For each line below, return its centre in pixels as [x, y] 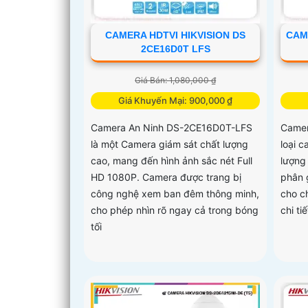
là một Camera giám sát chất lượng [169, 144]
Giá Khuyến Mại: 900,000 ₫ [176, 101]
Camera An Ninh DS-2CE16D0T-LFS [172, 128]
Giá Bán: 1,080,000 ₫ [176, 80]
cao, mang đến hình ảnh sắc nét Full [172, 161]
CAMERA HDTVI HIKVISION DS [176, 35]
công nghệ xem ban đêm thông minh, [175, 194]
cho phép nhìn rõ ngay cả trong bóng [175, 210]
